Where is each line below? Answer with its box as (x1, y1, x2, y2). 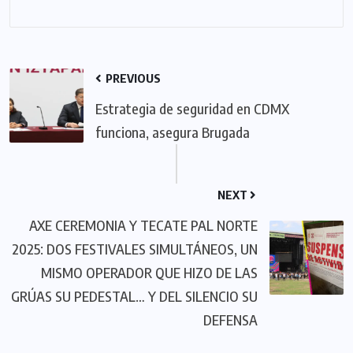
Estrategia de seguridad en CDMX (95, 98, 289, 117)
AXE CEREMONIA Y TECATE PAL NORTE (29, 215, 258, 234)
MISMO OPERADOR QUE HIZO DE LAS (41, 262, 258, 281)
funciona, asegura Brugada (95, 122, 250, 141)
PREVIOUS (103, 70, 161, 85)
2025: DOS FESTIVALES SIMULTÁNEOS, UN (12, 239, 258, 258)
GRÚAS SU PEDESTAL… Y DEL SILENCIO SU (11, 286, 258, 305)
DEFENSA (203, 310, 258, 329)
